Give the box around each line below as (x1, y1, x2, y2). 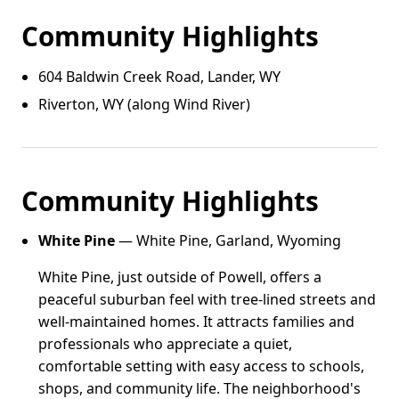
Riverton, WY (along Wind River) (38, 94, 251, 115)
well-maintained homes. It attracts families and (38, 312, 355, 332)
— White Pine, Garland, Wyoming (115, 231, 342, 251)
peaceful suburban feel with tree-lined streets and (38, 289, 377, 310)
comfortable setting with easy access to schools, (38, 356, 365, 377)
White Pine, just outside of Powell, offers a (38, 267, 322, 288)
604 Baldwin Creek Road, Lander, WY (38, 66, 281, 86)
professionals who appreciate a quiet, (38, 334, 293, 354)
